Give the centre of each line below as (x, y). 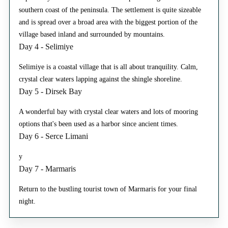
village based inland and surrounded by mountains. (92, 34)
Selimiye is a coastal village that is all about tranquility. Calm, (108, 67)
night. (27, 201)
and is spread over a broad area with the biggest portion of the (108, 22)
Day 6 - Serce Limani (53, 136)
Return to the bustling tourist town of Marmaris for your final (108, 189)
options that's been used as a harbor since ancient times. (98, 124)
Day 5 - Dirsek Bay (50, 91)
